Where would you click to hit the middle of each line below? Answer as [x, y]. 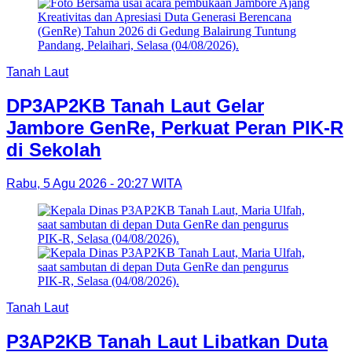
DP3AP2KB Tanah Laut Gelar [135, 106]
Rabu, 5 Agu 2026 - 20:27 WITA [94, 184]
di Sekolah [54, 150]
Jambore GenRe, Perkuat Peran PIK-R [175, 128]
